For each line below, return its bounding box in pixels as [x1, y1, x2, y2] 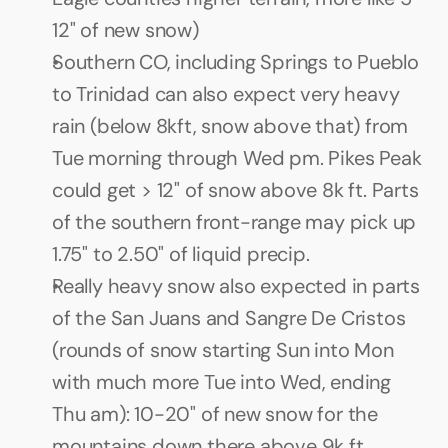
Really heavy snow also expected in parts [52, 273, 420, 299]
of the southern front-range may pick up [52, 209, 417, 235]
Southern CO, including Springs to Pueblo [52, 49, 419, 75]
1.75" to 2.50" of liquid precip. [52, 241, 310, 267]
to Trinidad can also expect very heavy [52, 81, 400, 107]
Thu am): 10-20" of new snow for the [52, 401, 378, 427]
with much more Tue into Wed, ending [52, 369, 391, 395]
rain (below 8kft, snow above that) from [52, 113, 409, 139]
